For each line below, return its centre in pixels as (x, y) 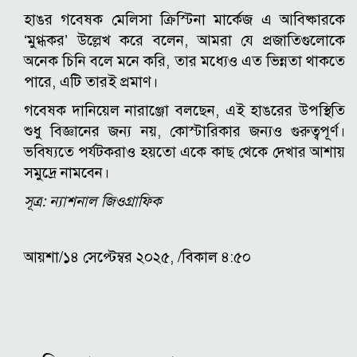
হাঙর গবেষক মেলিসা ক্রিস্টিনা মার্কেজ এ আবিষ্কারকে (184, 20)
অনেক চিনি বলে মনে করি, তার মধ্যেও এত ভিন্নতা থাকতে (184, 61)
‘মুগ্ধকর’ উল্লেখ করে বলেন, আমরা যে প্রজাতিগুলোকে (184, 41)
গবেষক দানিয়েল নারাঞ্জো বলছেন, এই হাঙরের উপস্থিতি (184, 111)
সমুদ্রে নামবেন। (67, 173)
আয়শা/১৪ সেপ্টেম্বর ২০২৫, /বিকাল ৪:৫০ (137, 257)
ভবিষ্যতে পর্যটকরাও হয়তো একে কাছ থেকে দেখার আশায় (184, 152)
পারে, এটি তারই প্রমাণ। (91, 82)
